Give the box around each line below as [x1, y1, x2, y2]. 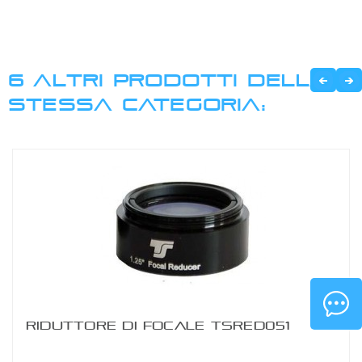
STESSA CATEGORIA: [8, 92, 265, 115]
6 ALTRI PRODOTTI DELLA [8, 68, 329, 90]
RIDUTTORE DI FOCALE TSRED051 [26, 318, 291, 332]
